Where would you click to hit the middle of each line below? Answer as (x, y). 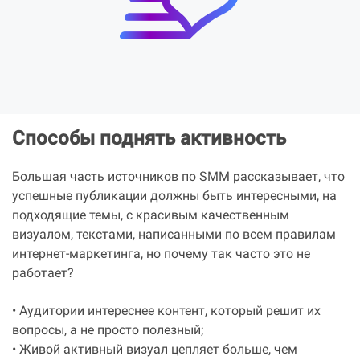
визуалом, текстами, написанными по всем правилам (174, 235)
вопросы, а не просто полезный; (108, 331)
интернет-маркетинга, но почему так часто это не (161, 255)
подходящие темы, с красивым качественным (151, 216)
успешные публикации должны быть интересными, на (174, 197)
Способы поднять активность (149, 140)
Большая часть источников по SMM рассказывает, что (178, 178)
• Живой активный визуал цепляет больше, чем (155, 350)
